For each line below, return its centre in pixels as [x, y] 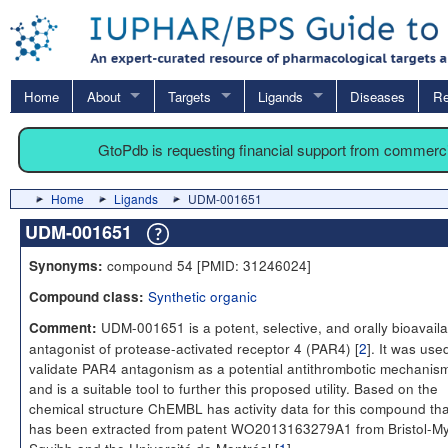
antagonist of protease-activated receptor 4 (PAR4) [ [194, 347]
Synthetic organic [202, 295]
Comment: [63, 327]
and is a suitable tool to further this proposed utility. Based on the [233, 387]
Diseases [378, 96]
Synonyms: [66, 265]
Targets [189, 96]
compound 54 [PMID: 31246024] [207, 264]
